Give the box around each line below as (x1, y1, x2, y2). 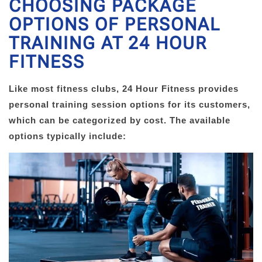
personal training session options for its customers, (9, 99, 250, 110)
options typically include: (9, 131, 126, 142)
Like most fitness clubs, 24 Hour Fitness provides (9, 84, 239, 94)
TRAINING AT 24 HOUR (9, 33, 207, 54)
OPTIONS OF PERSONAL (9, 14, 220, 35)
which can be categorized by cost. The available (9, 115, 230, 126)
